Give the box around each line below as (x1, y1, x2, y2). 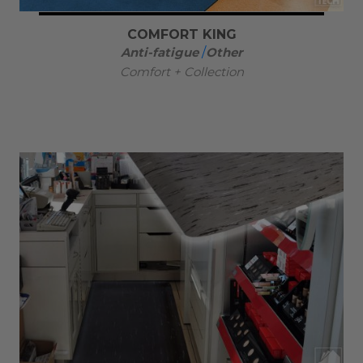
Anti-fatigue (121, 44, 199, 60)
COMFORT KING (126, 26, 237, 42)
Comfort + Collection (119, 63, 244, 79)
